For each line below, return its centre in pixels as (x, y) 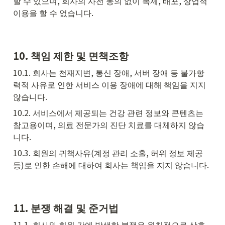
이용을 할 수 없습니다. (53, 12)
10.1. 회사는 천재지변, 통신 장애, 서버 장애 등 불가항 (109, 72)
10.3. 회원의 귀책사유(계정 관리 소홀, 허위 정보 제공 (108, 152)
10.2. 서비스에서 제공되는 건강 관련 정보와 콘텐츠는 (108, 112)
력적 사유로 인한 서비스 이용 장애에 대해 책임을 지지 (109, 84)
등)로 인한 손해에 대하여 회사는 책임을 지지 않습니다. (111, 164)
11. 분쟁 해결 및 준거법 (66, 208)
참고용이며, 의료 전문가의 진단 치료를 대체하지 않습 (109, 124)
